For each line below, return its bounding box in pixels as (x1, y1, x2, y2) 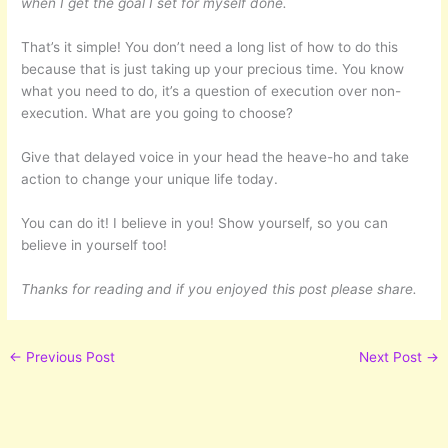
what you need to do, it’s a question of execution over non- (21, 83, 402, 100)
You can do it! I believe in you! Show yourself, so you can (21, 214, 389, 231)
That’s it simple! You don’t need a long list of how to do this (21, 39, 399, 56)
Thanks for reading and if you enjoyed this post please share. (21, 280, 418, 297)
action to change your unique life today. (21, 170, 279, 187)
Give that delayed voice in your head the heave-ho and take (21, 148, 410, 165)
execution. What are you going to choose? (21, 105, 294, 122)
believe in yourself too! (21, 236, 168, 253)
